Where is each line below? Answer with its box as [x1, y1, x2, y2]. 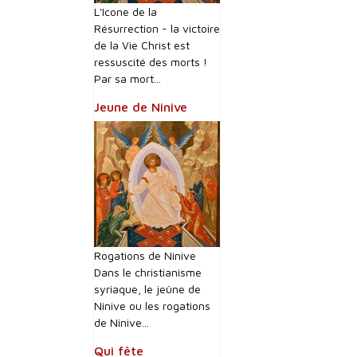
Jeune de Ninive [94, 100, 187, 114]
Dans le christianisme [94, 265, 202, 279]
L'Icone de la [94, 5, 157, 18]
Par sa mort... [94, 72, 161, 85]
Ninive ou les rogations [94, 299, 210, 312]
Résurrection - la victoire [94, 22, 220, 35]
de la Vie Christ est [94, 38, 190, 52]
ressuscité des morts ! [94, 55, 207, 69]
